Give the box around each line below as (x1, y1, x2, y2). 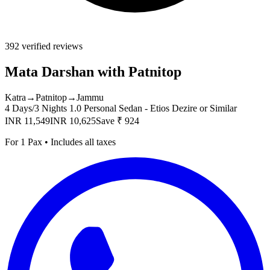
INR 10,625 (50, 115, 96, 126)
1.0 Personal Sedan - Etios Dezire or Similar (69, 102, 237, 113)
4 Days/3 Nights (5, 102, 69, 113)
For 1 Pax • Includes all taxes (5, 136, 116, 147)
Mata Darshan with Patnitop (5, 63, 181, 80)
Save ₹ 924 (96, 115, 139, 126)
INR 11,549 (5, 115, 50, 126)
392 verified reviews (5, 41, 83, 51)
